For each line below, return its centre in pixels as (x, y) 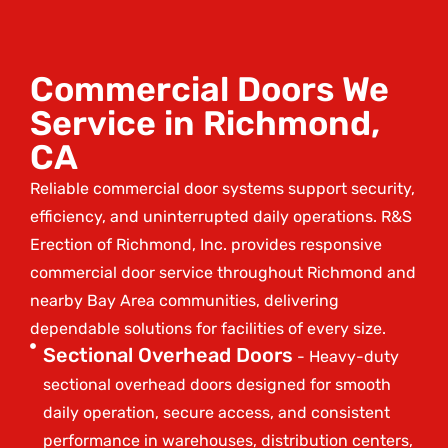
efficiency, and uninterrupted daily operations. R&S (221, 216)
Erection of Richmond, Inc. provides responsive (206, 244)
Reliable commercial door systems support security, (222, 188)
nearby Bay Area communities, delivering (184, 300)
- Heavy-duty (345, 356)
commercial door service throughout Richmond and (223, 272)
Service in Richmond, (205, 123)
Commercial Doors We (209, 89)
